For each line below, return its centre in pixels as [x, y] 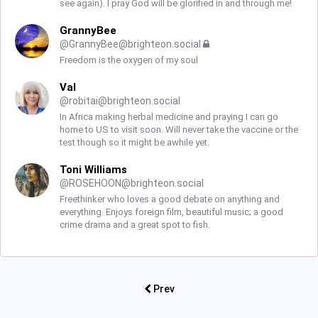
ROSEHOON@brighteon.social [136, 183]
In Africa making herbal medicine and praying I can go [169, 117]
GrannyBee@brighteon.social [135, 44]
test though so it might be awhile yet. [135, 142]
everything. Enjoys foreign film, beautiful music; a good [171, 212]
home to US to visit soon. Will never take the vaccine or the [179, 130]
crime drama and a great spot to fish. [135, 225]
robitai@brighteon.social [125, 101]
